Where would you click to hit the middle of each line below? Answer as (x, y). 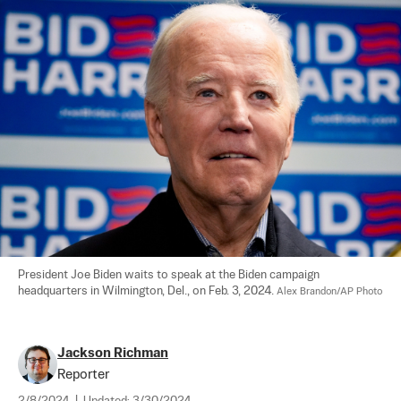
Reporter (83, 374)
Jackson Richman (113, 353)
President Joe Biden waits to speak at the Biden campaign (170, 275)
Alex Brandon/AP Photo (329, 291)
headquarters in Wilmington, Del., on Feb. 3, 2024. (147, 291)
